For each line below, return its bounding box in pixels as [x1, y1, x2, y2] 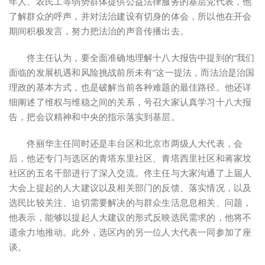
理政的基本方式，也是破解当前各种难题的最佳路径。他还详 [9, 81, 252, 93]
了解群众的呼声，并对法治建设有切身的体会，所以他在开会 [9, 10, 252, 22]
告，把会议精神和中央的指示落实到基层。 [9, 111, 180, 122]
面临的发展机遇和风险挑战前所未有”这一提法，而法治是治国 [9, 66, 255, 78]
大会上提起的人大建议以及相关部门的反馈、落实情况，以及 [9, 182, 252, 193]
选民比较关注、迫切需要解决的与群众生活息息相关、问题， [9, 196, 252, 208]
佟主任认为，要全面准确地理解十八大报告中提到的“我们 [9, 51, 255, 63]
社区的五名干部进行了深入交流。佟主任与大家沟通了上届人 [9, 167, 252, 179]
